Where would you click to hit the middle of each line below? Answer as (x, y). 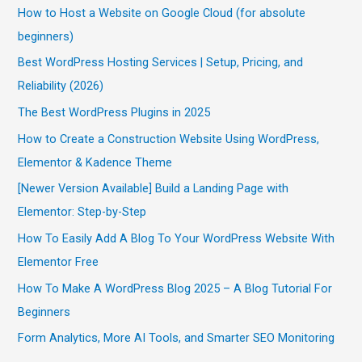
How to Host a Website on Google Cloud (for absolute (162, 13)
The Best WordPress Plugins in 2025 (114, 113)
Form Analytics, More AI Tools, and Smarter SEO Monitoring (177, 338)
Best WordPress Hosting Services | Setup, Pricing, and (161, 63)
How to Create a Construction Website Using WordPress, (169, 139)
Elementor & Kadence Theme (95, 162)
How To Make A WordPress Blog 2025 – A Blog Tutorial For (175, 288)
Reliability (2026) (61, 86)
